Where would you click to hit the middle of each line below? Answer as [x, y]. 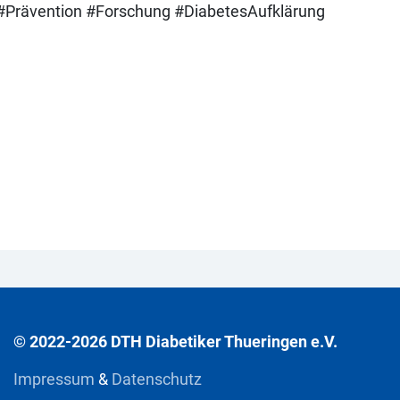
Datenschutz [157, 379]
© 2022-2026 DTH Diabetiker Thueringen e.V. [175, 342]
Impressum [56, 379]
